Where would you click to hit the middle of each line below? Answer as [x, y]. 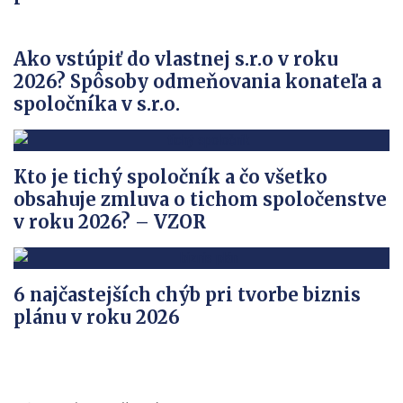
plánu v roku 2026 [97, 317]
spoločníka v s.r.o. [97, 103]
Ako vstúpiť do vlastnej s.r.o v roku [176, 58]
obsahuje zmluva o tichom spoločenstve [200, 199]
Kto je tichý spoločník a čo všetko [170, 176]
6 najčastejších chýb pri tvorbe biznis [187, 294]
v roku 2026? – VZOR [110, 221]
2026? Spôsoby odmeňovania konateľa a [197, 81]
